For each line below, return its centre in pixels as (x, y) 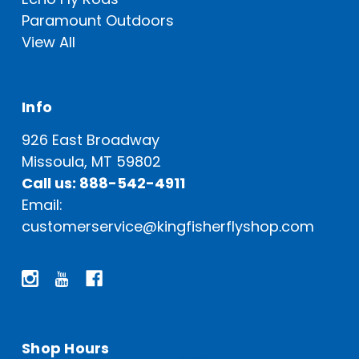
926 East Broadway (91, 139)
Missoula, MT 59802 (91, 161)
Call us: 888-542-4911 (103, 183)
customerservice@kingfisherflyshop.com (168, 226)
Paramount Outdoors (98, 20)
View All (48, 42)
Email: (42, 204)
